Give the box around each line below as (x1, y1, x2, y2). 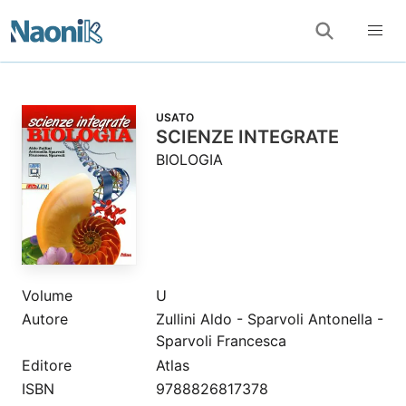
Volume (22, 285, 72, 304)
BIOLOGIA (155, 150, 223, 169)
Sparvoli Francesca (155, 332, 286, 351)
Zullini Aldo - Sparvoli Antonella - (155, 310, 383, 329)
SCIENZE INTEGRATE (155, 126, 339, 148)
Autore (22, 310, 68, 329)
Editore (22, 355, 72, 374)
